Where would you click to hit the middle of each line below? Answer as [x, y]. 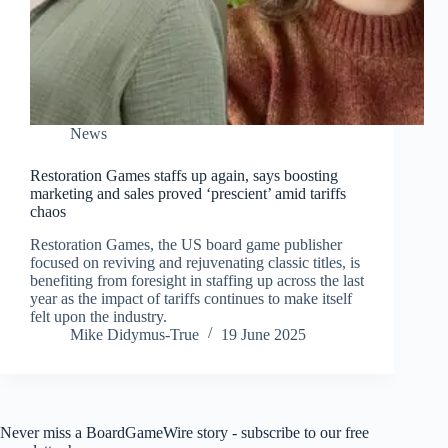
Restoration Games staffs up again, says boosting [184, 175]
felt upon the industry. [98, 316]
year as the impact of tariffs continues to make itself [191, 298]
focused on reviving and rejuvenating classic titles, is [195, 262]
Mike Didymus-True [134, 334]
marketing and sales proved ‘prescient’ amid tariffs [188, 193]
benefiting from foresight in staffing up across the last [197, 280]
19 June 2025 [263, 334]
